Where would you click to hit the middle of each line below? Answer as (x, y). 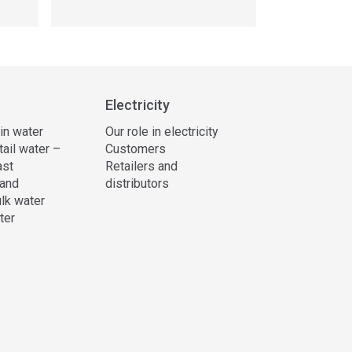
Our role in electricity (161, 131)
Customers (135, 148)
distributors (137, 183)
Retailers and (141, 166)
